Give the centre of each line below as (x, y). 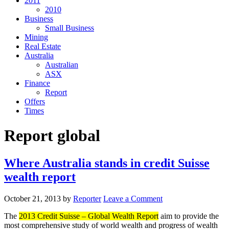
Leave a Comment (133, 198)
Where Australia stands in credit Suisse (107, 163)
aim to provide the (189, 216)
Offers (35, 101)
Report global (52, 136)
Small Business (70, 28)
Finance (37, 83)
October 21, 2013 (32, 198)
